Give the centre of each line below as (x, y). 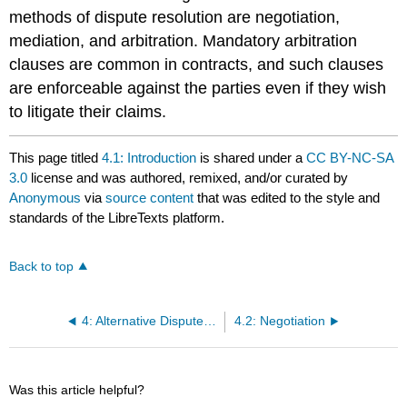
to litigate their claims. (88, 112)
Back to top (42, 266)
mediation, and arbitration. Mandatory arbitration (184, 41)
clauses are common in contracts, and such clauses (197, 65)
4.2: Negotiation (279, 321)
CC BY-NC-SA (350, 157)
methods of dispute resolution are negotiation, (175, 18)
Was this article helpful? (77, 389)
